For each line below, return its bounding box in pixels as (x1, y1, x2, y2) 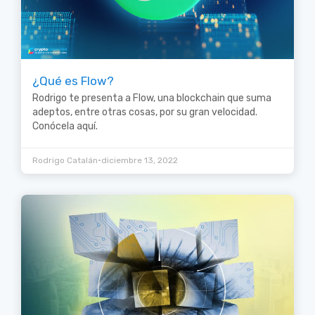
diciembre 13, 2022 (101, 155, 178, 165)
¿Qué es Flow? (32, 73, 114, 88)
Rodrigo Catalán (32, 155, 98, 165)
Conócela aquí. (32, 120, 98, 132)
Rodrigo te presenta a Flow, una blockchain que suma (32, 91, 271, 104)
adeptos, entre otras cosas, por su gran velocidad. (32, 105, 257, 118)
